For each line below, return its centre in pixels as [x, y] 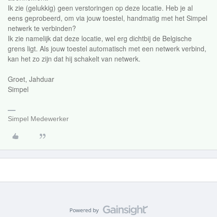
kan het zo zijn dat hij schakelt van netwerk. [74, 59]
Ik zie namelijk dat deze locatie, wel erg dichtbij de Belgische [100, 38]
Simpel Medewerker [38, 119]
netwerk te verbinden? [42, 28]
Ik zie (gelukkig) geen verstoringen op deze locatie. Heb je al [100, 8]
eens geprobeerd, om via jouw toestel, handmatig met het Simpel [108, 18]
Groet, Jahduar [31, 79]
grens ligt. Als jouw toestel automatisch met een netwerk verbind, [107, 48]
